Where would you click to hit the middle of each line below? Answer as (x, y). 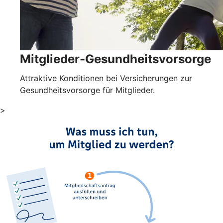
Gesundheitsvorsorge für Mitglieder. (87, 90)
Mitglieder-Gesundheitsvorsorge (115, 59)
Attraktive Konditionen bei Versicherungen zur (106, 78)
